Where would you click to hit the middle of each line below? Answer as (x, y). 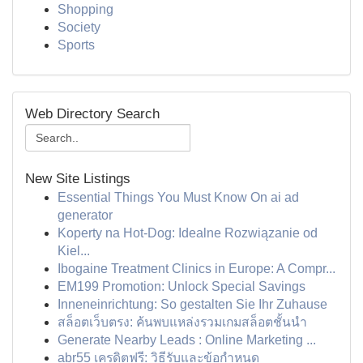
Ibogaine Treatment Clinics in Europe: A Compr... (196, 269)
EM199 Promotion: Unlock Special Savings (181, 286)
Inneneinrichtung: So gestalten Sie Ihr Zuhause (192, 304)
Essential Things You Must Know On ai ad (178, 197)
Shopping (85, 9)
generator (85, 215)
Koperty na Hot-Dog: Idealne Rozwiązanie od (188, 233)
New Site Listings (78, 179)
